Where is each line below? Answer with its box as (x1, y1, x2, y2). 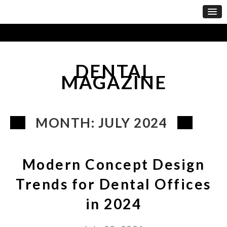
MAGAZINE (60, 70, 167, 93)
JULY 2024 (98, 114, 167, 131)
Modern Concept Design (22, 155, 205, 173)
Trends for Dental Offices (16, 175, 211, 193)
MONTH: (35, 114, 98, 131)
